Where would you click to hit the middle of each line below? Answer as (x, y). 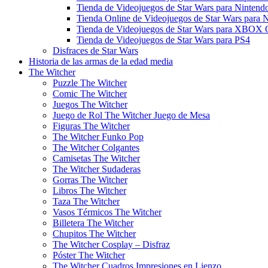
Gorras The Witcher (90, 180)
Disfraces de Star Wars (95, 51)
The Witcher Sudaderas (97, 169)
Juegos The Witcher (90, 104)
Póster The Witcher (89, 255)
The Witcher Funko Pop (98, 137)
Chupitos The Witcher (94, 234)
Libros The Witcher (89, 191)
